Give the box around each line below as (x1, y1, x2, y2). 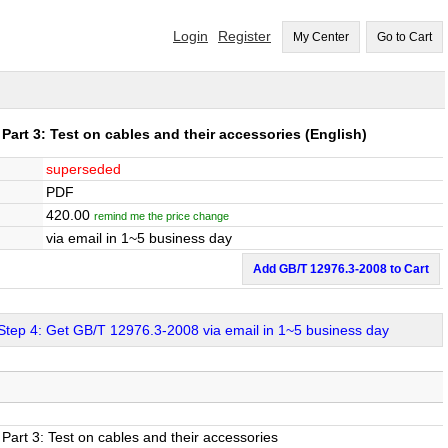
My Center (293, 30, 349, 44)
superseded (46, 161, 121, 177)
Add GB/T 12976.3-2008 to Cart (253, 262, 429, 276)
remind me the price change (94, 210, 229, 222)
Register (218, 28, 271, 44)
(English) (301, 126, 367, 142)
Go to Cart (377, 30, 432, 44)
